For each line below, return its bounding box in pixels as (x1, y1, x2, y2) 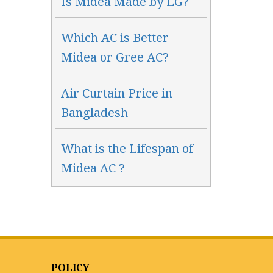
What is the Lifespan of (60, 140, 193, 159)
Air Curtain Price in (60, 84, 172, 104)
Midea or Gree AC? (60, 48, 169, 68)
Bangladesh (60, 104, 128, 123)
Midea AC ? (60, 159, 125, 179)
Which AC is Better (60, 29, 169, 48)
